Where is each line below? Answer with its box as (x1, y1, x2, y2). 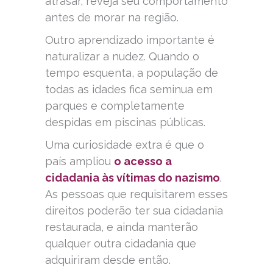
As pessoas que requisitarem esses (45, 187, 228, 200)
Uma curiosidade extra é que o (45, 138, 204, 151)
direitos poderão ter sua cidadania (45, 204, 223, 217)
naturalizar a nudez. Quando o (45, 49, 199, 63)
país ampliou (45, 154, 114, 168)
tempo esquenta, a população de (45, 66, 218, 79)
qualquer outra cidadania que (45, 236, 196, 250)
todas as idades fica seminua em (45, 82, 213, 96)
